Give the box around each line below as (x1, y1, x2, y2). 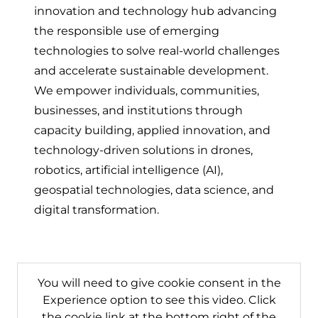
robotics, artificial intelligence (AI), (34, 163, 223, 177)
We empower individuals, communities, (34, 84, 259, 97)
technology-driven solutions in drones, (34, 143, 253, 157)
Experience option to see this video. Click (42, 293, 276, 307)
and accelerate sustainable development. (34, 64, 268, 77)
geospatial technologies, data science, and (34, 183, 274, 197)
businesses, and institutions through (34, 104, 243, 117)
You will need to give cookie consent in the (37, 276, 281, 290)
